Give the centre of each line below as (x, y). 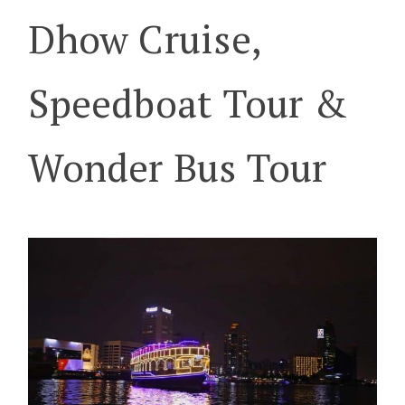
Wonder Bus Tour (178, 167)
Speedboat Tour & (188, 103)
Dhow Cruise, (144, 39)
